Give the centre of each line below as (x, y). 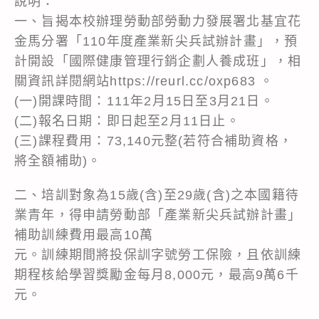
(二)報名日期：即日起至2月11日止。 (127, 121)
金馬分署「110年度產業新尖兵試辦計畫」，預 (156, 41)
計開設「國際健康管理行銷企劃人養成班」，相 (158, 61)
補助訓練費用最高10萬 (84, 235)
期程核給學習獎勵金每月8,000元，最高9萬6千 (157, 274)
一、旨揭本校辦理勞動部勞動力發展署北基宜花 (158, 21)
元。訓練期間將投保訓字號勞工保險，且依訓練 (158, 255)
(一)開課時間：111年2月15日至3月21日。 (144, 101)
